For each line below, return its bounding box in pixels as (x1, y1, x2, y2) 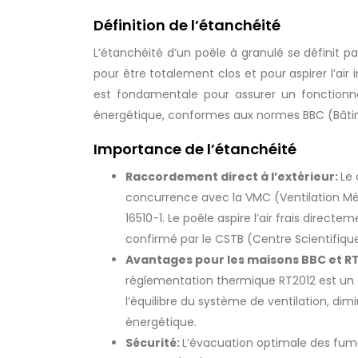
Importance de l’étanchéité (93, 139, 296, 159)
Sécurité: (125, 335, 182, 351)
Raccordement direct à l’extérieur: (125, 169, 340, 185)
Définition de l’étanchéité (93, 15, 280, 35)
